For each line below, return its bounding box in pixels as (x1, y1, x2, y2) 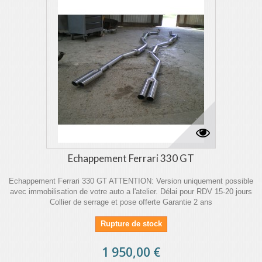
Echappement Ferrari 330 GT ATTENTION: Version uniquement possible (9, 177, 253, 185)
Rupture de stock (100, 219, 162, 228)
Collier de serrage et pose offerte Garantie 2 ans (50, 198, 212, 206)
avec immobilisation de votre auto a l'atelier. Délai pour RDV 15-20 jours (10, 187, 252, 196)
